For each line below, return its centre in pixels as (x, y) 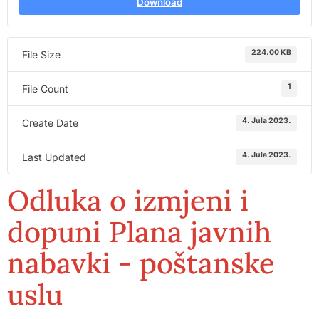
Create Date (50, 123)
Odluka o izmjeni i (128, 200)
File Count (45, 89)
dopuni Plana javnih (139, 232)
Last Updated (54, 157)
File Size (41, 54)
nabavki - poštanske (141, 263)
